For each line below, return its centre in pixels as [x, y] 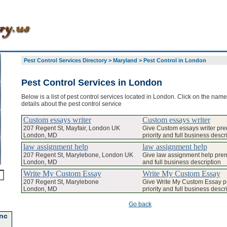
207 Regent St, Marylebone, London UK [78, 155]
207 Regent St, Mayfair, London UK [71, 128]
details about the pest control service [71, 104]
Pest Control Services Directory [65, 60]
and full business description [181, 162]
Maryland [125, 60]
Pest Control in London [175, 60]
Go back [140, 204]
